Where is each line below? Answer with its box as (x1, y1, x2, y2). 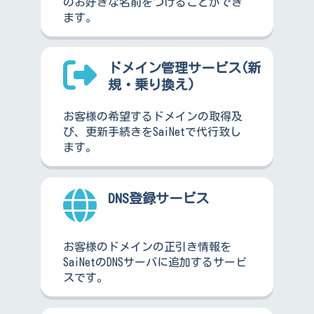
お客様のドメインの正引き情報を (62, 241, 231, 253)
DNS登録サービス (107, 191, 209, 205)
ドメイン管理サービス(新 (107, 61, 261, 75)
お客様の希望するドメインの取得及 (62, 111, 243, 123)
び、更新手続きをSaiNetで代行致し (62, 126, 241, 138)
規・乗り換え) (107, 78, 195, 92)
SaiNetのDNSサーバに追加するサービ (62, 257, 247, 268)
